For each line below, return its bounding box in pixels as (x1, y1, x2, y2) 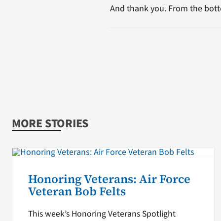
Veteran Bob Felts (28, 183, 126, 199)
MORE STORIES (11, 115, 89, 133)
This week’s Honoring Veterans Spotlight (28, 207, 176, 220)
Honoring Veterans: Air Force (28, 171, 190, 187)
